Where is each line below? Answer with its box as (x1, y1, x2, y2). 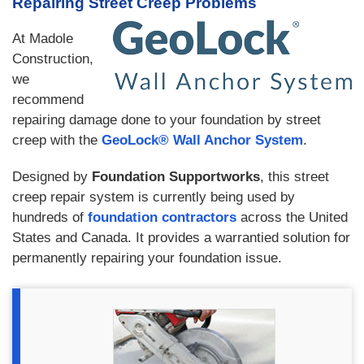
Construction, (12, 51, 93, 67)
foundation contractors (88, 210, 236, 225)
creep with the (12, 132, 102, 148)
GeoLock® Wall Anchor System (102, 132, 303, 148)
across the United (236, 210, 348, 225)
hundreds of (12, 210, 88, 225)
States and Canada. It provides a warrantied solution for (12, 230, 350, 245)
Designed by (12, 169, 92, 184)
